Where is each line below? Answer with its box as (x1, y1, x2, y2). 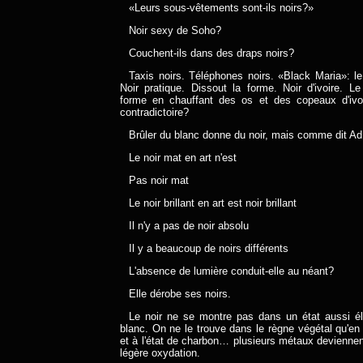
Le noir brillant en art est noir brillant (129, 197, 297, 209)
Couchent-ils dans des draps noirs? (129, 47, 295, 59)
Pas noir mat (129, 174, 190, 186)
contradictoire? (120, 106, 189, 118)
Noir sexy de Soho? (129, 24, 222, 36)
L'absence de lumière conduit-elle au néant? (129, 265, 335, 277)
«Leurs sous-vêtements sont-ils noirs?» (129, 2, 314, 14)
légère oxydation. (120, 347, 200, 359)
